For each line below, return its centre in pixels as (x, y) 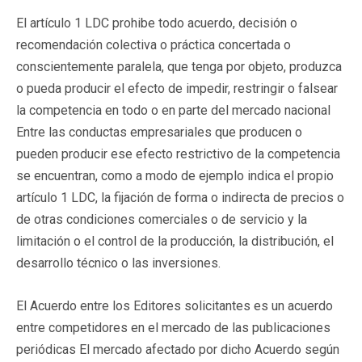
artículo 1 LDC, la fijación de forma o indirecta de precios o (180, 197)
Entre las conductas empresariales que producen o (159, 132)
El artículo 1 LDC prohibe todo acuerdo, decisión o (157, 23)
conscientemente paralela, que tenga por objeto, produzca (179, 66)
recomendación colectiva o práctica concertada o (154, 44)
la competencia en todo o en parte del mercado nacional (173, 110)
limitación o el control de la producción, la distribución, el (175, 241)
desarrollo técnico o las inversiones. (118, 263)
